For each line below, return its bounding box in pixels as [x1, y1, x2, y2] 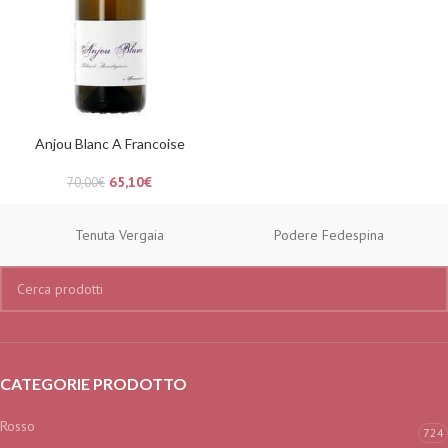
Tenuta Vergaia [75, 226, 164, 245]
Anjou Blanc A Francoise [34, 135, 185, 153]
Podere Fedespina [273, 226, 384, 245]
